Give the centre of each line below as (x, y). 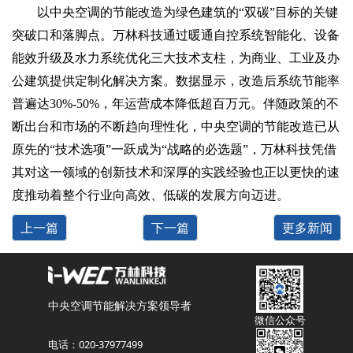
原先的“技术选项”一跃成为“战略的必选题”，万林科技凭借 (174, 149)
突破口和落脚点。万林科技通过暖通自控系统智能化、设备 (176, 35)
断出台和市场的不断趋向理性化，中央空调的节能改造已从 (176, 126)
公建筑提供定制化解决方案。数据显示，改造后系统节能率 (176, 81)
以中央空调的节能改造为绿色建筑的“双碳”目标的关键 (188, 12)
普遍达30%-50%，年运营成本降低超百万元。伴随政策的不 (175, 104)
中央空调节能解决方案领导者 (119, 305)
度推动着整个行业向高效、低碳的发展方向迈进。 (150, 195)
